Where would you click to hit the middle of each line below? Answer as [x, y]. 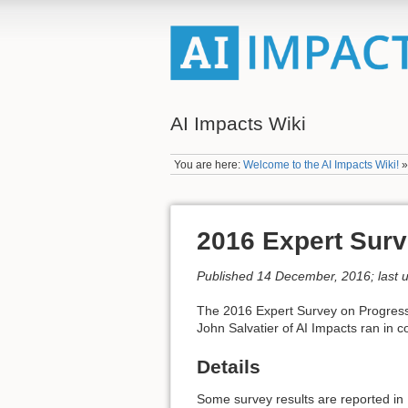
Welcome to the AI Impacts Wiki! [321, 164]
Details [229, 366]
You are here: [209, 164]
